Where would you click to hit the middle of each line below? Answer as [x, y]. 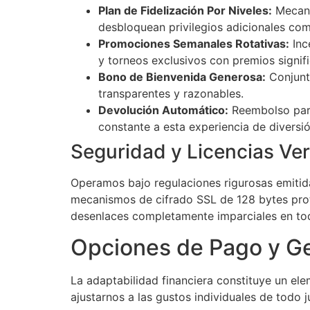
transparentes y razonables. [171, 94]
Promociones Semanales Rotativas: [194, 44]
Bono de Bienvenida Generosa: [182, 77]
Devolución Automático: [163, 110]
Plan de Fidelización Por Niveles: [185, 11]
